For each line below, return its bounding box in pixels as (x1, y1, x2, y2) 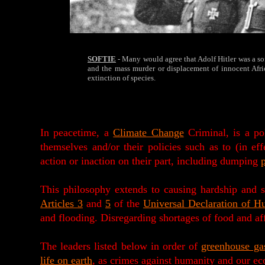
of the (111, 198, 143, 209)
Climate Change (113, 127, 184, 138)
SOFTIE (88, 54, 116, 63)
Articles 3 (40, 198, 83, 209)
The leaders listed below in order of (40, 240, 202, 252)
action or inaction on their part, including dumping (40, 155, 261, 167)
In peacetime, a (40, 127, 114, 138)
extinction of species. (88, 73, 156, 82)
